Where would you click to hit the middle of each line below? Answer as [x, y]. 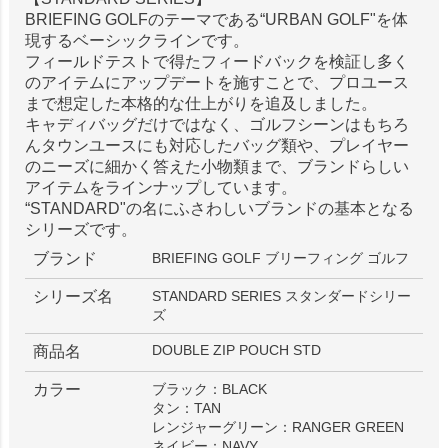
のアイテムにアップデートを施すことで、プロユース [216, 83]
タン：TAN [187, 408]
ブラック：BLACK [210, 389]
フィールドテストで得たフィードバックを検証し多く [216, 62]
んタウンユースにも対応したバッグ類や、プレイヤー [216, 146]
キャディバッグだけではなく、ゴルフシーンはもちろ [216, 125]
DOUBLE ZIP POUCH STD [237, 350]
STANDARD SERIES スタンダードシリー [282, 296]
